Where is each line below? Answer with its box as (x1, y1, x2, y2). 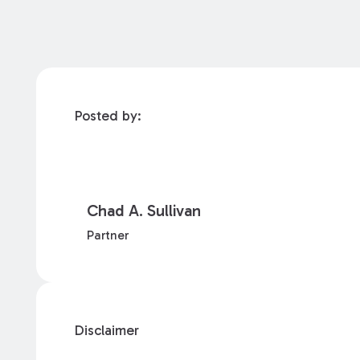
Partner (87, 227, 129, 243)
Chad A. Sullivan (87, 201, 202, 221)
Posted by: (74, 106, 142, 125)
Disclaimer (74, 321, 140, 340)
